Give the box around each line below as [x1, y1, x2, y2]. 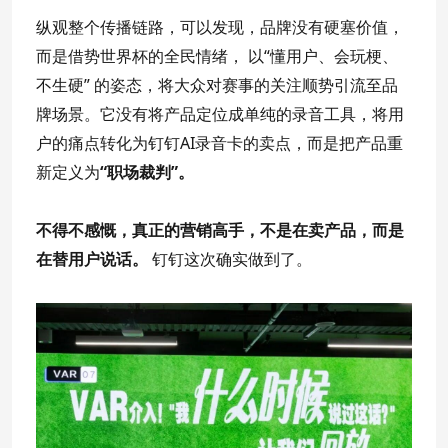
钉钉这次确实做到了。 [148, 247, 312, 270]
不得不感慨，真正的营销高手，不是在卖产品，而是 [36, 218, 404, 241]
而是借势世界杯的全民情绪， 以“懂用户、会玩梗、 [36, 44, 398, 67]
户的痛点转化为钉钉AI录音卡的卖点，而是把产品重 [36, 131, 403, 154]
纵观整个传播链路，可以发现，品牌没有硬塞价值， [36, 15, 404, 38]
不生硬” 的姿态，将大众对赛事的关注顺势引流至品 [36, 73, 398, 96]
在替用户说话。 [36, 247, 148, 270]
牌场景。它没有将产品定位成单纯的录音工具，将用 [36, 102, 404, 125]
